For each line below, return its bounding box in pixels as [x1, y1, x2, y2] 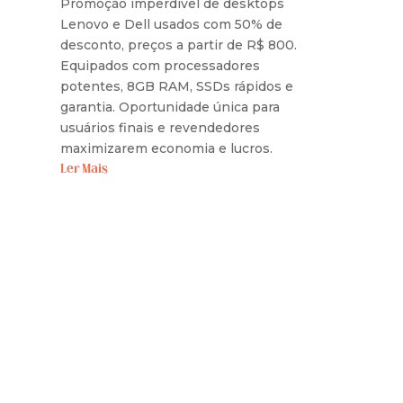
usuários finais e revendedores [60, 119, 261, 136]
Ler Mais [60, 162, 109, 176]
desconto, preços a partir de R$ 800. [60, 36, 298, 53]
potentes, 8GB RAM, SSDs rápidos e [60, 77, 294, 94]
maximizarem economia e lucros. [60, 139, 273, 157]
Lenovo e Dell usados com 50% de [60, 15, 283, 32]
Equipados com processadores [60, 57, 261, 74]
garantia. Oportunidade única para [60, 98, 281, 115]
